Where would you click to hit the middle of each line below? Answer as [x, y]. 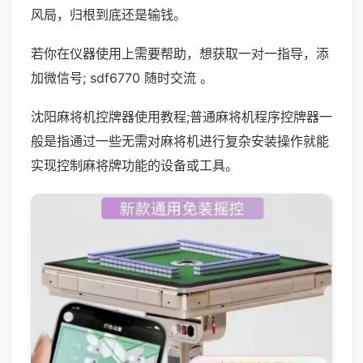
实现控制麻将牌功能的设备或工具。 [135, 165]
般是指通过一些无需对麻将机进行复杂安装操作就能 [180, 141]
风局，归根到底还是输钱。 [109, 15]
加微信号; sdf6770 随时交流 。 [122, 78]
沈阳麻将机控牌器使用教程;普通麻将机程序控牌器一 [181, 117]
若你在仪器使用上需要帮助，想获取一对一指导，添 [180, 53]
